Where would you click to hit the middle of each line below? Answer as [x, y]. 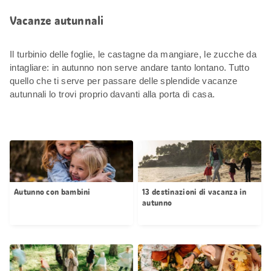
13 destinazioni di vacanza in [194, 191]
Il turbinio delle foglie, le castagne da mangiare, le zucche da [133, 54]
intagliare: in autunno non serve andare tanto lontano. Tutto [129, 67]
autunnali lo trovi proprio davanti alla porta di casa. [114, 94]
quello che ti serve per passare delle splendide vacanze [124, 80]
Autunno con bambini [52, 191]
